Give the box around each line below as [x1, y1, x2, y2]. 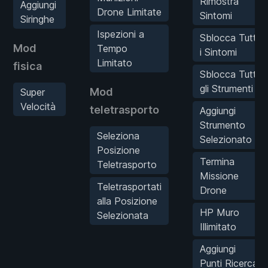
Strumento [200, 118, 245, 131]
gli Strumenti [200, 82, 253, 95]
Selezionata [97, 209, 148, 221]
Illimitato [200, 220, 236, 233]
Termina [200, 155, 234, 167]
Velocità [20, 100, 56, 112]
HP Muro [200, 206, 239, 218]
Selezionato [200, 133, 252, 145]
